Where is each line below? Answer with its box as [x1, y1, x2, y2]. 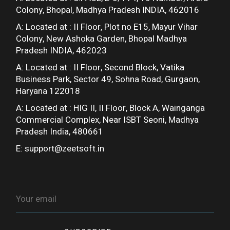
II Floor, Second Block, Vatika [73, 61, 185, 74]
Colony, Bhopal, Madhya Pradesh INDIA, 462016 [16, 4, 200, 17]
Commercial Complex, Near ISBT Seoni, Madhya [16, 113, 199, 127]
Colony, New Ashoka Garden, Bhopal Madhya [16, 32, 187, 46]
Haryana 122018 [16, 85, 81, 98]
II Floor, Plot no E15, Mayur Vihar [73, 21, 198, 34]
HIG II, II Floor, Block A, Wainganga [73, 102, 205, 115]
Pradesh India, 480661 [16, 125, 104, 139]
